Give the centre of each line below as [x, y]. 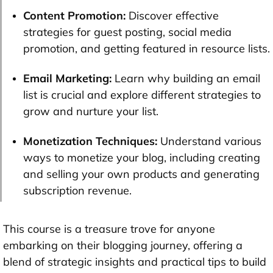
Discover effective [172, 16]
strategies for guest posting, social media [127, 32]
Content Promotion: [74, 16]
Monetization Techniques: [92, 141]
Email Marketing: [67, 79]
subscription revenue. [77, 191]
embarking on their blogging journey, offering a [123, 246]
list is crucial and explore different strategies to [142, 95]
